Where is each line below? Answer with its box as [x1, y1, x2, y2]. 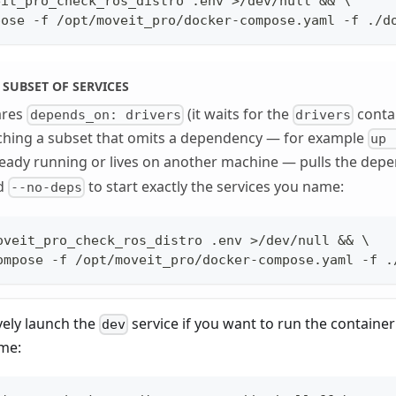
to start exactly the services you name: [85, 176, 345, 196]
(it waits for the [183, 103, 293, 124]
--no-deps [11, 179, 83, 195]
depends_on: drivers [29, 107, 181, 124]
